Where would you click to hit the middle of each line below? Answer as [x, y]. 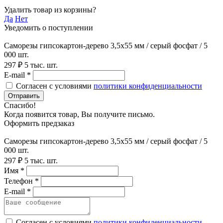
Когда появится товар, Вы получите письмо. [79, 114]
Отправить [24, 96]
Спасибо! [20, 105]
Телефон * [21, 181]
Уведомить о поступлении [49, 27]
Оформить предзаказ [39, 123]
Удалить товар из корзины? [50, 9]
